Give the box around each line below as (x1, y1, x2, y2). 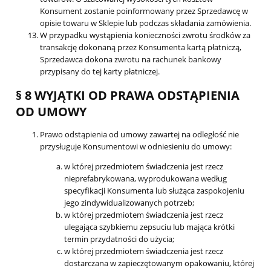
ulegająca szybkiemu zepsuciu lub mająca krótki (64, 221, 235, 232)
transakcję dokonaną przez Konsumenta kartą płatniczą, (40, 42, 241, 53)
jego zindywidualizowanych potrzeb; (64, 197, 194, 208)
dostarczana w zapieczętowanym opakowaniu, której (64, 257, 254, 269)
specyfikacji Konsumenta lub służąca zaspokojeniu (64, 184, 244, 196)
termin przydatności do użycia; (64, 233, 174, 244)
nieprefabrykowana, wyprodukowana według (64, 172, 227, 184)
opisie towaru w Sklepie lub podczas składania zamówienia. (40, 18, 251, 29)
